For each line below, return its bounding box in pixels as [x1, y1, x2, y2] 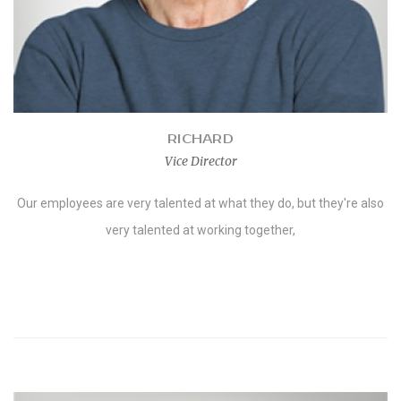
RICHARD [167, 132, 234, 147]
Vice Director [164, 153, 237, 169]
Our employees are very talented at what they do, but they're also [17, 196, 384, 210]
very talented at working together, [106, 223, 295, 237]
